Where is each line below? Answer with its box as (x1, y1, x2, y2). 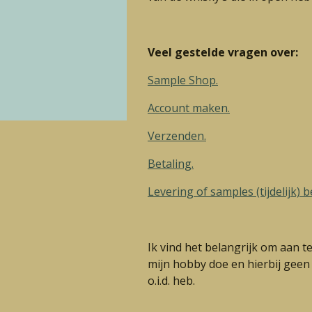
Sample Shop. (148, 72, 218, 88)
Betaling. (148, 156, 194, 171)
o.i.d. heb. (148, 273, 195, 288)
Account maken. (148, 100, 230, 116)
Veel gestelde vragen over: (148, 45, 298, 60)
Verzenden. (148, 128, 206, 143)
